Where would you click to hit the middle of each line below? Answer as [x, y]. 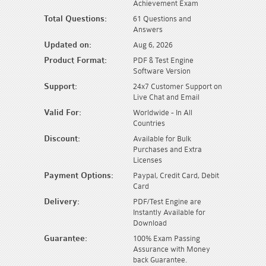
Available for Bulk [162, 138]
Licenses [148, 160]
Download [150, 223]
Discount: [62, 138]
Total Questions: [75, 18]
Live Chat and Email [166, 97]
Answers [148, 29]
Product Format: [75, 60]
